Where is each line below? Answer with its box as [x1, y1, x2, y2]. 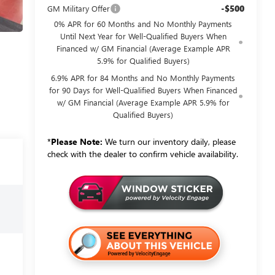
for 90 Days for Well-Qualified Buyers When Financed [48, 85, 238, 96]
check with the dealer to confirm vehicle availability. [47, 148, 238, 160]
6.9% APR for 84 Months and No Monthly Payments [51, 72, 236, 83]
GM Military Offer [47, 3, 110, 14]
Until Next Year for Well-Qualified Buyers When [60, 31, 227, 42]
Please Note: [50, 136, 103, 148]
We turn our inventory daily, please [102, 136, 236, 148]
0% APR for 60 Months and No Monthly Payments [54, 18, 233, 29]
